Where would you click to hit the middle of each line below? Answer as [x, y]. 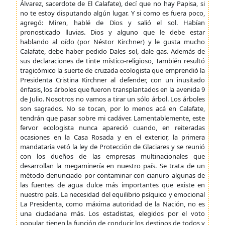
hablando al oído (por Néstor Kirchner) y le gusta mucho [113, 42]
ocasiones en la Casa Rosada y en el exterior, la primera [113, 137]
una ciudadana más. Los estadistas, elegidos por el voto [113, 213]
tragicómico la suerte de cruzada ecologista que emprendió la [113, 70]
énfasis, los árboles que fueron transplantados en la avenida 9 [113, 89]
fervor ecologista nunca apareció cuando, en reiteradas [113, 128]
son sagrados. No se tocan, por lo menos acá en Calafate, [113, 108]
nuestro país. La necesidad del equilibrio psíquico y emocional [113, 194]
